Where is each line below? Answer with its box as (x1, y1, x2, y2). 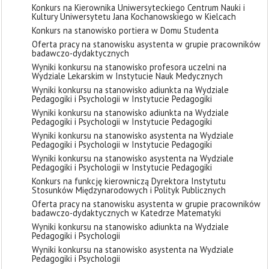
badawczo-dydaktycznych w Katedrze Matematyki (32, 207, 221, 219)
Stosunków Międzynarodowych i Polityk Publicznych (32, 184, 226, 196)
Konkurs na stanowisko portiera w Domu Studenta (32, 25, 219, 36)
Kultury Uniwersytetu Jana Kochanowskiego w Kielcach (32, 11, 236, 22)
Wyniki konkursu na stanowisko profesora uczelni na (32, 61, 226, 73)
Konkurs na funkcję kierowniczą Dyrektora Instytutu (32, 175, 226, 187)
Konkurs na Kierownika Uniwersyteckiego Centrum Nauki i (32, 2, 245, 13)
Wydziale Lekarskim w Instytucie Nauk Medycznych (32, 70, 223, 82)
